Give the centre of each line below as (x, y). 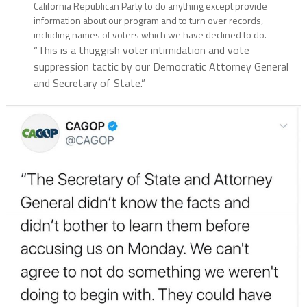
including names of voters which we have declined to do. (150, 34)
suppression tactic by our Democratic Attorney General (161, 66)
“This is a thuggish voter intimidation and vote (141, 50)
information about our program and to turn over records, (148, 20)
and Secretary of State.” (89, 83)
